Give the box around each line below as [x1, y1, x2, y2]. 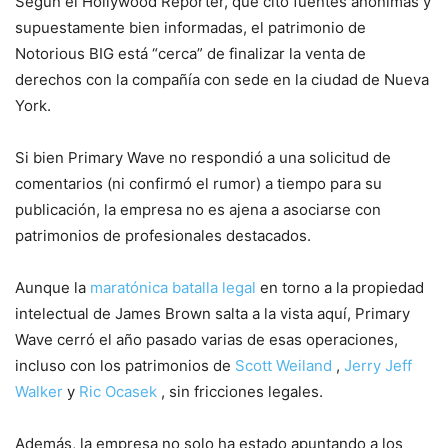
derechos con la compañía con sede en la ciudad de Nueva [15, 69, 429, 89]
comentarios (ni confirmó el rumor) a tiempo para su [15, 173, 382, 193]
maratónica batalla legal [90, 277, 256, 297]
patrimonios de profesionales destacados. [15, 225, 311, 245]
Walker [15, 381, 63, 401]
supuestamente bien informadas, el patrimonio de [15, 17, 366, 37]
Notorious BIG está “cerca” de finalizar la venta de [15, 43, 366, 63]
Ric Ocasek [79, 381, 157, 401]
